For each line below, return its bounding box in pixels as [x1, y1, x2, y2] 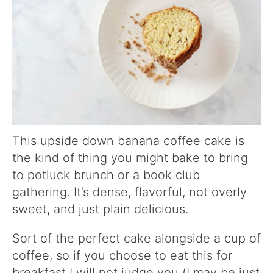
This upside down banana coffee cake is [12, 133, 244, 149]
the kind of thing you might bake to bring [12, 151, 248, 166]
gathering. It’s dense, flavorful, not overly [12, 185, 247, 200]
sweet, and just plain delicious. [12, 202, 188, 217]
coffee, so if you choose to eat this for [12, 248, 232, 263]
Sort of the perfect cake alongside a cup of [12, 231, 261, 246]
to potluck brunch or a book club [12, 168, 200, 183]
